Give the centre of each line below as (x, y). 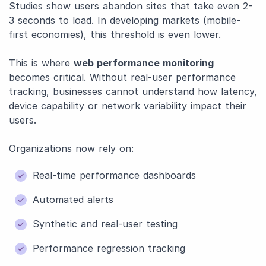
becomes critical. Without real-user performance (122, 77)
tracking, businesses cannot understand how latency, (133, 91)
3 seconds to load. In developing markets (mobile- (125, 20)
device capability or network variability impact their (128, 106)
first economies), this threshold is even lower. (115, 34)
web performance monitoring (144, 63)
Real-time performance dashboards (114, 175)
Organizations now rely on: (71, 148)
